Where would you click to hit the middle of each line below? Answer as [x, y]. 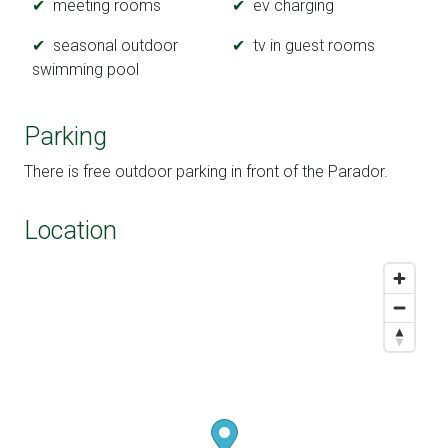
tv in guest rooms [314, 46]
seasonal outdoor [115, 46]
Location [70, 231]
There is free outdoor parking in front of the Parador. [206, 172]
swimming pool [85, 70]
